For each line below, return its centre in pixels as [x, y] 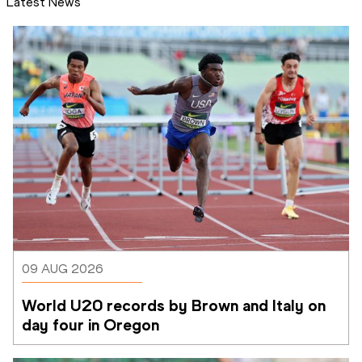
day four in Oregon [90, 324]
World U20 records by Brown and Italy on [174, 305]
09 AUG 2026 [63, 268]
